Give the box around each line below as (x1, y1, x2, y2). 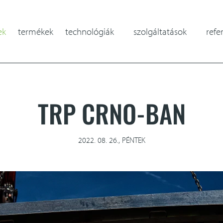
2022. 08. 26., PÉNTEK (78, 134, 145, 145)
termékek (18, 25, 53, 37)
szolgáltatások (133, 25, 187, 37)
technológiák (65, 25, 114, 37)
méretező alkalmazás (133, 44, 213, 57)
